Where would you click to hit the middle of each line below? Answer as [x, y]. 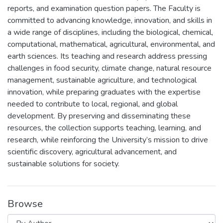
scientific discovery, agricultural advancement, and [92, 152]
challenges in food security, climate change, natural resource [110, 68]
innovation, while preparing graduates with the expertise [104, 92]
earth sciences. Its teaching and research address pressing [107, 56]
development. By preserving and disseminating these [99, 116]
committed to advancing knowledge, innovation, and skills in [110, 20]
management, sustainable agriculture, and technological [102, 80]
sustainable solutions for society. [63, 164]
